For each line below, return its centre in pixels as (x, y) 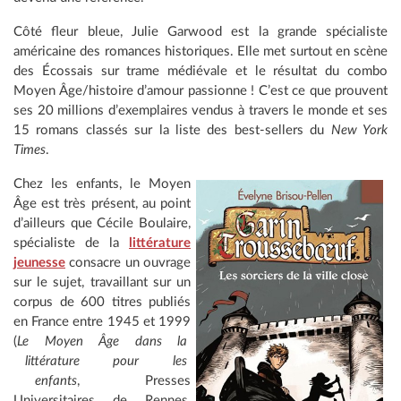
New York (359, 130)
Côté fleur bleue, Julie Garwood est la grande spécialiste (200, 31)
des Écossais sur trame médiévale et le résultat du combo (200, 71)
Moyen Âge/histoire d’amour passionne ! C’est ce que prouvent (200, 90)
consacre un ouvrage (128, 262)
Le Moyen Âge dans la (104, 341)
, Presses (134, 380)
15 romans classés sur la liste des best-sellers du (172, 130)
